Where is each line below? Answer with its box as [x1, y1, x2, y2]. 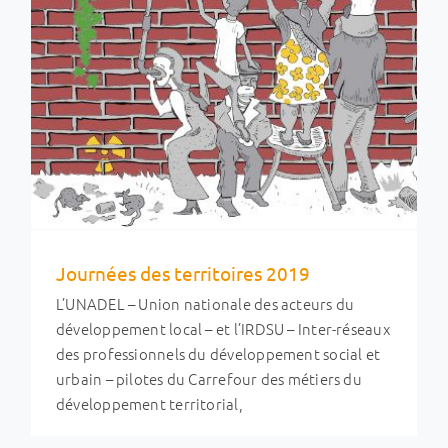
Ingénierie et [292, 359, 366, 378]
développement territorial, [55, 393, 243, 415]
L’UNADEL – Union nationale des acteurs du [55, 293, 355, 315]
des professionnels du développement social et [55, 343, 381, 365]
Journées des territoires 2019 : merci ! [70, 332, 378, 353]
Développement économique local [82, 359, 286, 378]
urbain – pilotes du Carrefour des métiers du [55, 368, 362, 390]
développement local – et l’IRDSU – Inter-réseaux [55, 318, 390, 340]
